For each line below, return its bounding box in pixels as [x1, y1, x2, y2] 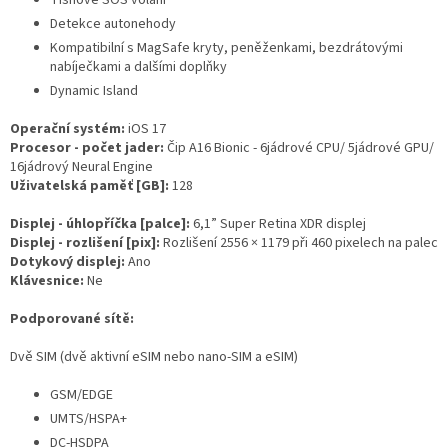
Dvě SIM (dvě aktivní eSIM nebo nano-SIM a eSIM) [10, 347, 298, 368]
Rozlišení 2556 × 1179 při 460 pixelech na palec [163, 233, 438, 254]
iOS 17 [128, 119, 166, 140]
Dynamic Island [50, 81, 138, 102]
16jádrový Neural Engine [10, 157, 153, 178]
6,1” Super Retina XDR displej [193, 214, 366, 235]
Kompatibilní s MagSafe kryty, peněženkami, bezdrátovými [50, 38, 403, 59]
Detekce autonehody [50, 14, 176, 35]
